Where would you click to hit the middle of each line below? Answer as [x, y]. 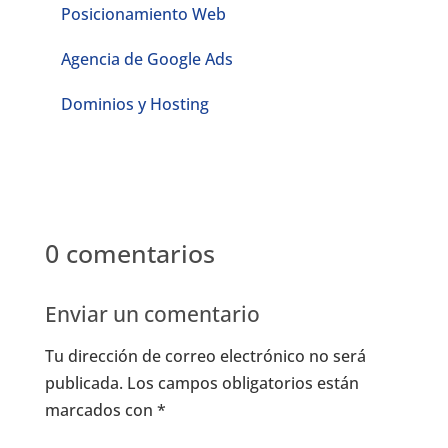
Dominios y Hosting [134, 103]
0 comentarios [129, 253]
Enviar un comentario [152, 314]
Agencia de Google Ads [146, 58]
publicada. [83, 383]
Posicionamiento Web [143, 13]
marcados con [100, 410]
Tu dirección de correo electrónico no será [205, 356]
